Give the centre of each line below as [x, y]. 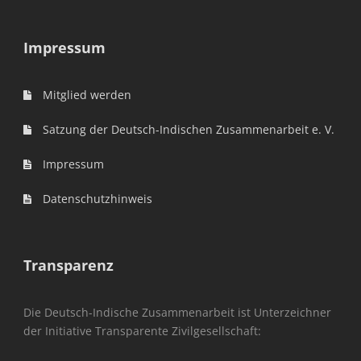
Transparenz [68, 266]
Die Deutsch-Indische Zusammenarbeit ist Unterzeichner [177, 313]
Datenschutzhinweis [96, 199]
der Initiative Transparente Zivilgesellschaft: [142, 331]
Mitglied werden [85, 95]
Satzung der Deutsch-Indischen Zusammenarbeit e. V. [187, 130]
